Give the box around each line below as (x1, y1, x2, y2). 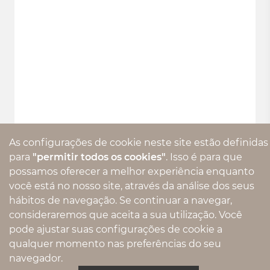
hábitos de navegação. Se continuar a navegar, (9, 195, 232, 206)
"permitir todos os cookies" (33, 151, 166, 163)
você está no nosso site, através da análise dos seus (9, 180, 254, 192)
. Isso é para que (166, 151, 242, 163)
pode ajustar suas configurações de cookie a (9, 224, 222, 235)
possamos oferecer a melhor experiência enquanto (9, 166, 254, 177)
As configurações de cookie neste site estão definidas (9, 137, 268, 148)
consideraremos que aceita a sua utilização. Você (9, 209, 242, 221)
